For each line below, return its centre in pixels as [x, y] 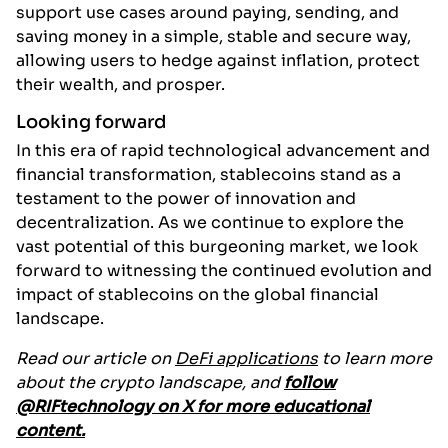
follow [310, 383]
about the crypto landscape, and [150, 383]
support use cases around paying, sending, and [207, 13]
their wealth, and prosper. [120, 85]
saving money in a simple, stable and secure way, [213, 37]
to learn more [375, 359]
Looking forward [91, 122]
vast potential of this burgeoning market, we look [217, 247]
